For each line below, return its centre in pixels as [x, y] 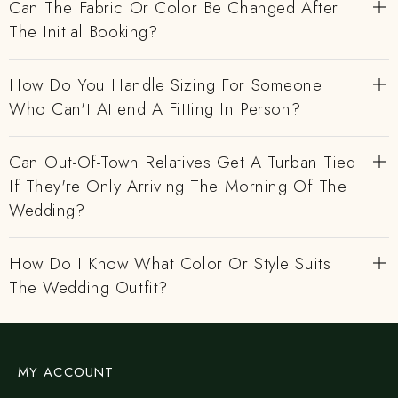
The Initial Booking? [84, 32]
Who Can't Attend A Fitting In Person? [155, 109]
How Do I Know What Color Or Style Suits [170, 263]
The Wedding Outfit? [88, 287]
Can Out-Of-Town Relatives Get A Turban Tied [183, 162]
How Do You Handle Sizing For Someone [166, 85]
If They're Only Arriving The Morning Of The [178, 186]
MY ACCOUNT [66, 372]
